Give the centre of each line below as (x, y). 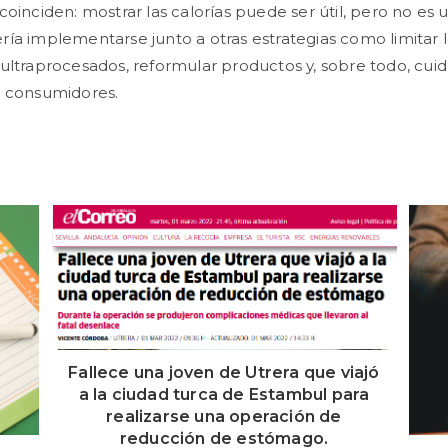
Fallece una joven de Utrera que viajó (224, 372)
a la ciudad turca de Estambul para (224, 394)
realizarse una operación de (224, 416)
